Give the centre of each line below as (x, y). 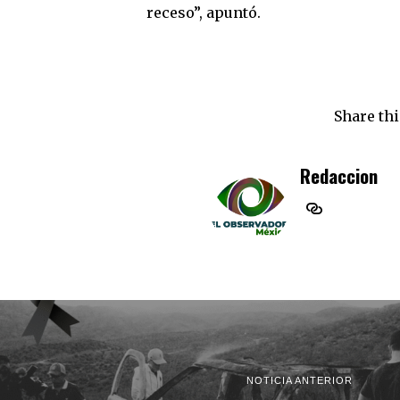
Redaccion (339, 175)
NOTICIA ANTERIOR (300, 381)
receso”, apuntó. (203, 12)
